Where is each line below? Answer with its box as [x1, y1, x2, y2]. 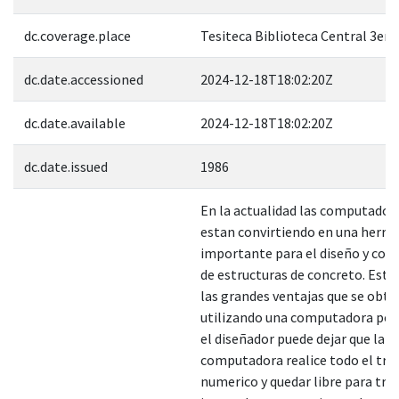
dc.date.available [24, 113, 126, 132]
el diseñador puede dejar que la [200, 329, 385, 347]
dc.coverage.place [24, 26, 131, 45]
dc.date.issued [24, 157, 108, 175]
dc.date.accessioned [24, 69, 143, 88]
